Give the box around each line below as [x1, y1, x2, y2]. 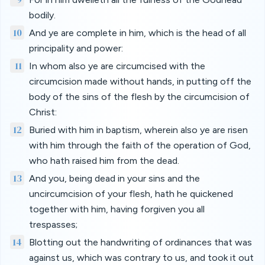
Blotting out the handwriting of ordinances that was [29, 237, 252, 248]
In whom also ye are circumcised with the [29, 60, 205, 72]
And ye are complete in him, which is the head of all [29, 27, 246, 38]
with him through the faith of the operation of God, [29, 140, 251, 151]
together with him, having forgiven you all [29, 203, 205, 215]
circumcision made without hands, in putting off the [29, 76, 251, 87]
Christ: [29, 106, 57, 118]
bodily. [29, 9, 56, 21]
